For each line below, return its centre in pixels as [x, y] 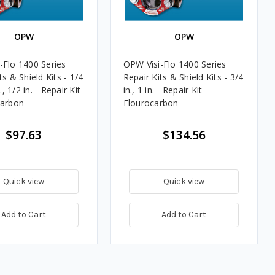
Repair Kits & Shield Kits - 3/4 [183, 77]
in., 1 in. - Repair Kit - [165, 90]
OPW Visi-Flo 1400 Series [175, 64]
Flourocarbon [151, 103]
